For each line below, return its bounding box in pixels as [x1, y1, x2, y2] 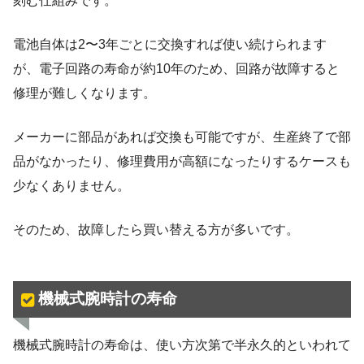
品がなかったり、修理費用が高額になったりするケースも [13, 154, 351, 168]
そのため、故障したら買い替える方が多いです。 [13, 222, 299, 236]
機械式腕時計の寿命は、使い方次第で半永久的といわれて [13, 338, 351, 353]
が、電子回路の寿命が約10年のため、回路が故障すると [13, 61, 340, 76]
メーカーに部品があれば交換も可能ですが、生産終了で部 [13, 129, 351, 144]
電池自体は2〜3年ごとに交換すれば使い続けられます [13, 37, 327, 51]
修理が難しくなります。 [13, 85, 156, 100]
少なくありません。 [13, 178, 130, 193]
